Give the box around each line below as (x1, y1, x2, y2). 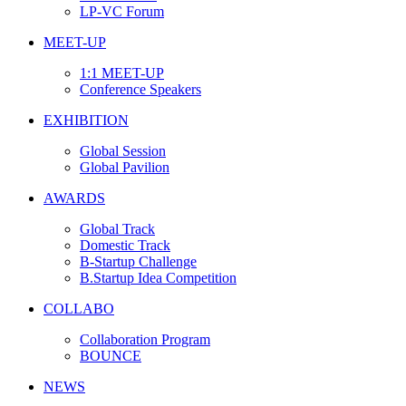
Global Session (80, 142, 166, 159)
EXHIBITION (43, 111, 129, 128)
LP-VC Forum (80, 3, 164, 19)
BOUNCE (80, 347, 141, 363)
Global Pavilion (80, 159, 169, 175)
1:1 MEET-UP (80, 64, 164, 81)
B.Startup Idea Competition (80, 269, 237, 285)
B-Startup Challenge (80, 253, 197, 269)
